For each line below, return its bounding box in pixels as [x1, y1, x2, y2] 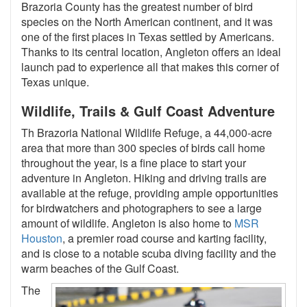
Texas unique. [21, 73, 89, 90]
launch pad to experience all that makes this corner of [21, 58, 279, 75]
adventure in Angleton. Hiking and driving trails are [21, 169, 267, 186]
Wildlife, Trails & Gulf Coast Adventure [21, 100, 275, 121]
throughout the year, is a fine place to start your [21, 154, 246, 171]
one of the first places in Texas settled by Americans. [21, 28, 274, 45]
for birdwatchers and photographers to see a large [21, 199, 262, 216]
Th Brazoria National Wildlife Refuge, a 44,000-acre [21, 124, 272, 140]
